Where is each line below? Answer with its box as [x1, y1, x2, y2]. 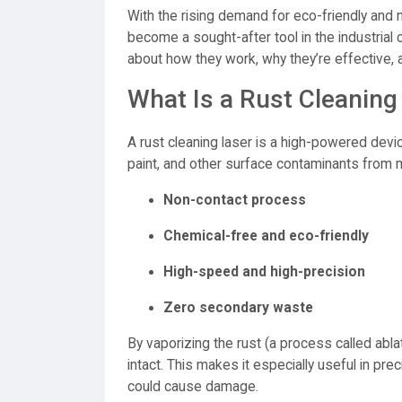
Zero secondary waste [163, 300, 313, 316]
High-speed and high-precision [163, 264, 365, 280]
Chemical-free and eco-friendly [163, 228, 369, 244]
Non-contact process [163, 192, 306, 208]
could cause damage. [127, 379, 258, 395]
